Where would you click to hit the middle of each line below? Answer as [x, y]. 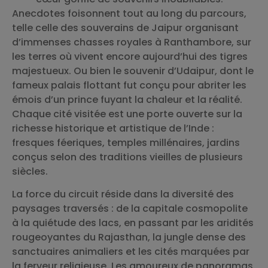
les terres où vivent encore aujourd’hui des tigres [130, 56]
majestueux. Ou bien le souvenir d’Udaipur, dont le [133, 71]
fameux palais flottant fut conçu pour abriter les [129, 85]
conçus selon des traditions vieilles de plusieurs [127, 157]
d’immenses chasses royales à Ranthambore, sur [132, 42]
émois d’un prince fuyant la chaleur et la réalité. [127, 99]
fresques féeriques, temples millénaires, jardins [126, 142]
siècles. [30, 171]
